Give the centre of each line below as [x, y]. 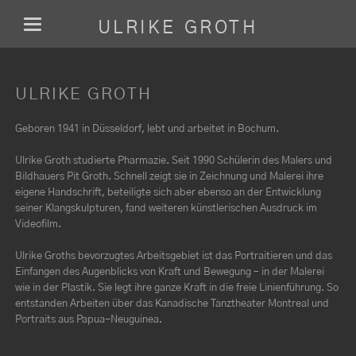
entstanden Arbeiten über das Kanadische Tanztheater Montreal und [172, 304]
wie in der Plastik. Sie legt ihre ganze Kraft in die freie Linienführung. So [176, 288]
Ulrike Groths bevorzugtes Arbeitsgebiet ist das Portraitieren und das [173, 257]
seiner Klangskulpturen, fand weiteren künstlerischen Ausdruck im [166, 209]
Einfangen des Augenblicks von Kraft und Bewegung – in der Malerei [169, 273]
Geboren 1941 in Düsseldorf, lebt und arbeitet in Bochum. [147, 129]
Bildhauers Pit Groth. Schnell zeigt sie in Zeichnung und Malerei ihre [169, 177]
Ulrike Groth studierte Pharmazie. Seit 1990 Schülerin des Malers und [173, 161]
